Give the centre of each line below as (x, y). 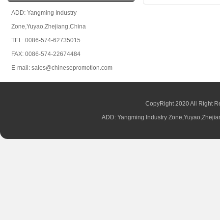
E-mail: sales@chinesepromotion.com (62, 68)
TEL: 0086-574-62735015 (46, 40)
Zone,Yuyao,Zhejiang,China (49, 27)
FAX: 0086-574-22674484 (46, 54)
